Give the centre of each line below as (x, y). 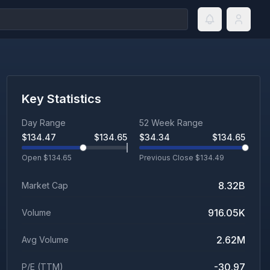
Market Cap (45, 185)
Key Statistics (61, 99)
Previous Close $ (170, 158)
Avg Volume (45, 240)
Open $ (35, 158)
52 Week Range (171, 123)
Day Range (43, 123)
